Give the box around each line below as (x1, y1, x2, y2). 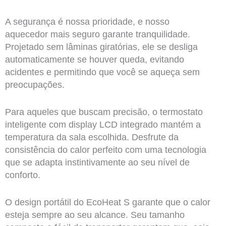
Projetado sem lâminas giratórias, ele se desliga (5, 42, 198, 52)
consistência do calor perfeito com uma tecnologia (5, 144, 206, 155)
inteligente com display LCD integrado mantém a (5, 119, 201, 130)
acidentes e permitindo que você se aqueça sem (5, 67, 200, 77)
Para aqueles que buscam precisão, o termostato (5, 106, 203, 117)
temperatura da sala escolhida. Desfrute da (5, 132, 179, 142)
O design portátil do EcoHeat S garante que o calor (5, 197, 210, 207)
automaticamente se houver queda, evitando (5, 54, 184, 65)
